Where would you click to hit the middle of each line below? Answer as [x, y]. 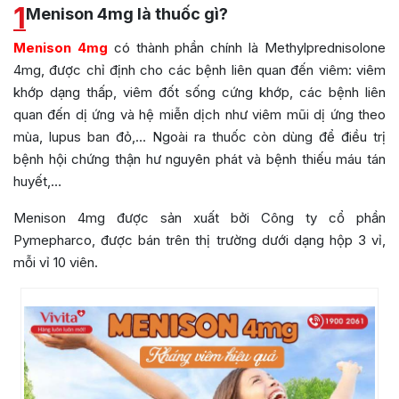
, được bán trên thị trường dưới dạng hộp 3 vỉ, [239, 240]
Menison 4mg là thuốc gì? [127, 14]
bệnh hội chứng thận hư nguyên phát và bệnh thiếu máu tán [199, 159]
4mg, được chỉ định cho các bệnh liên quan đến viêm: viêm [199, 70]
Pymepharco [53, 240]
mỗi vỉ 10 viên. [56, 263]
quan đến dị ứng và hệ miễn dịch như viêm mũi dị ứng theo [199, 115]
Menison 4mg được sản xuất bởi [137, 218]
